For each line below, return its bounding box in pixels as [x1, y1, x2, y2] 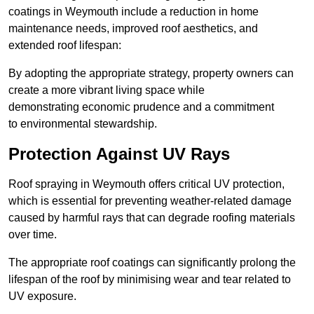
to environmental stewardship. [8, 118, 157, 130]
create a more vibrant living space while [8, 84, 205, 97]
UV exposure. [8, 290, 76, 303]
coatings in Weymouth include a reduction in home [8, 6, 259, 18]
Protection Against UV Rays [8, 144, 230, 164]
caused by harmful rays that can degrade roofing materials [8, 212, 295, 224]
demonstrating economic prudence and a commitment [8, 101, 274, 114]
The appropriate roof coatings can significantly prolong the [8, 257, 296, 269]
